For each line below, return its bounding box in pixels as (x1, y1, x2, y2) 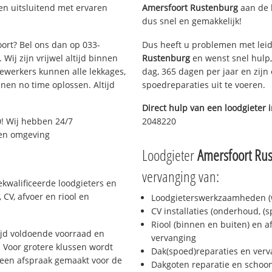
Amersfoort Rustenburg (142, 1, 238, 13)
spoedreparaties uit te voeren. (142, 78, 265, 90)
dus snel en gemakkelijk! (142, 15, 242, 27)
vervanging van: (142, 166, 219, 187)
